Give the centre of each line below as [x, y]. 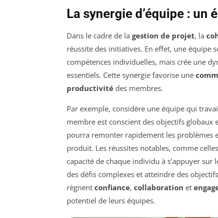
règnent [81, 188]
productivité [90, 88]
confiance [112, 188]
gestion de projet [163, 36]
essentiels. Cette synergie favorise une [131, 75]
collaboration [159, 188]
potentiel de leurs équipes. [111, 201]
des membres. [138, 88]
